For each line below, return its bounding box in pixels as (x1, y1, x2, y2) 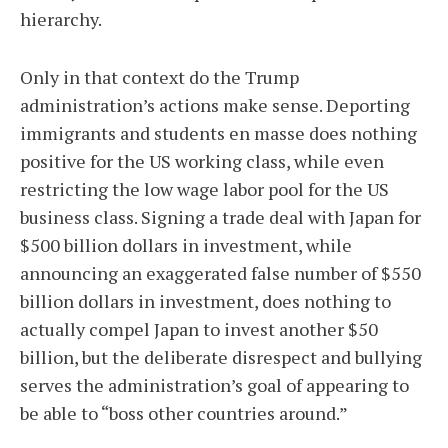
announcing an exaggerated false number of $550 (20, 261, 421, 285)
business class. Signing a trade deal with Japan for (20, 205, 421, 229)
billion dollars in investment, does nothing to (20, 289, 391, 313)
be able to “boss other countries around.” (20, 401, 351, 425)
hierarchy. (20, 7, 102, 31)
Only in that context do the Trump (20, 65, 299, 89)
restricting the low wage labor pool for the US (20, 177, 389, 201)
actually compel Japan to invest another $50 (20, 317, 378, 341)
